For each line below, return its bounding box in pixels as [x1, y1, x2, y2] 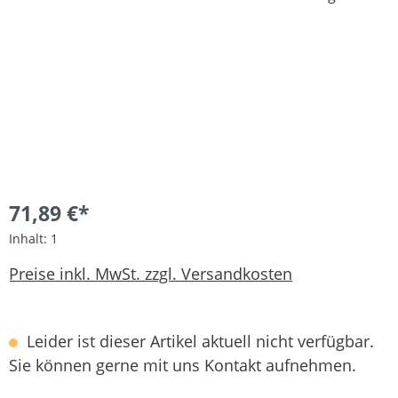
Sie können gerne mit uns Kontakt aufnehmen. [9, 354, 356, 376]
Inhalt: [9, 229, 51, 247]
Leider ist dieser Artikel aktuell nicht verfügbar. [22, 330, 374, 352]
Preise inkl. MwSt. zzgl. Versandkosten [9, 263, 292, 285]
